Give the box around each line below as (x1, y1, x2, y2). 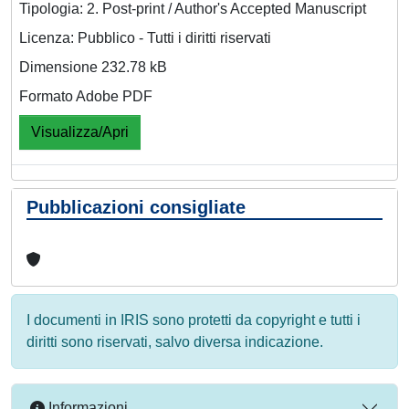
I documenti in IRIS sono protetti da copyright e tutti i (26, 311, 361, 328)
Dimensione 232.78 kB (19, 58, 167, 75)
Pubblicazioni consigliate (26, 196, 246, 217)
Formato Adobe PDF (19, 88, 152, 104)
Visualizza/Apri (31, 123, 129, 140)
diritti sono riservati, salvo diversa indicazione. (26, 333, 323, 350)
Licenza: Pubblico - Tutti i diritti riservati (19, 29, 271, 46)
